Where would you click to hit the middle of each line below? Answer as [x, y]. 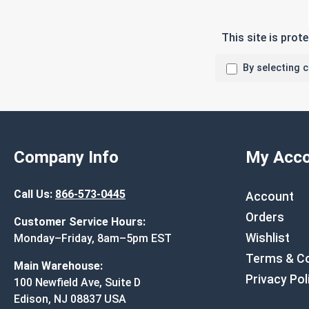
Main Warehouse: [58, 266]
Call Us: [33, 194]
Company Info [66, 157]
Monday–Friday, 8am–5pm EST [93, 238]
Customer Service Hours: [80, 222]
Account [270, 197]
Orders [265, 217]
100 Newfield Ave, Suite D [77, 282]
